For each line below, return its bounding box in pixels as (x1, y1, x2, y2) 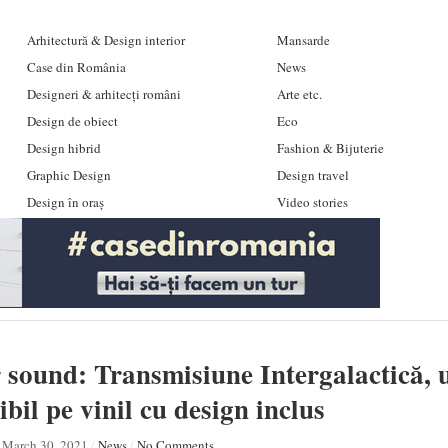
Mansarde (276, 31, 330, 49)
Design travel (276, 166, 349, 184)
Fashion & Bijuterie (276, 139, 384, 157)
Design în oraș (26, 193, 104, 211)
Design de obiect (26, 112, 118, 130)
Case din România (26, 58, 126, 76)
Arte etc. (276, 85, 322, 103)
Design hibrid (26, 139, 101, 157)
